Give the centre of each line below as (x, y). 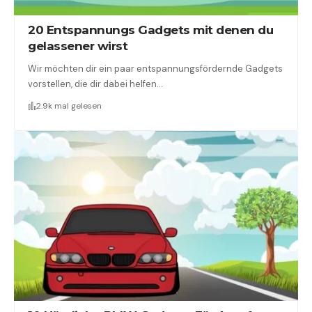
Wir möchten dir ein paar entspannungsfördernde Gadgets (156, 69)
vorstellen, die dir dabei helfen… (96, 84)
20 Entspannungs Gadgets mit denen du (151, 30)
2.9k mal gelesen (69, 106)
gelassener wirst (78, 46)
